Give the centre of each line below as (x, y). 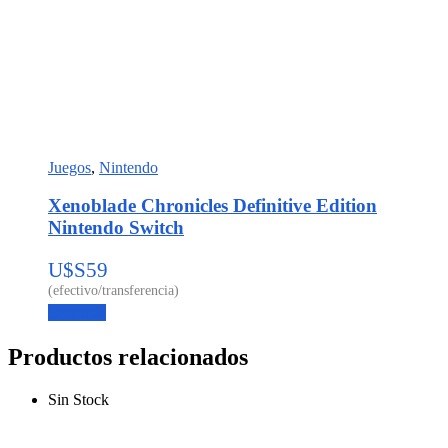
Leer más (77, 313)
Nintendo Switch (116, 228)
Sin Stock (78, 399)
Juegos (69, 167)
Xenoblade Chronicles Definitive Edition (212, 206)
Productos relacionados (128, 357)
